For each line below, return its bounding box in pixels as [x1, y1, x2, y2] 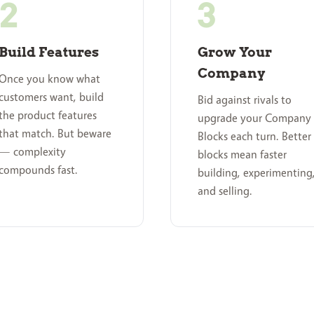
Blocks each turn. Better [198, 129, 311, 144]
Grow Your [198, 43, 272, 60]
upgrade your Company [198, 111, 311, 125]
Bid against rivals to [198, 93, 292, 107]
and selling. [198, 184, 252, 198]
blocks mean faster [198, 147, 287, 162]
